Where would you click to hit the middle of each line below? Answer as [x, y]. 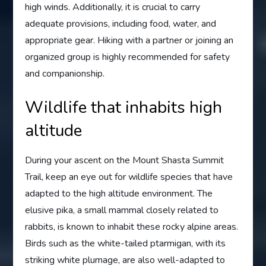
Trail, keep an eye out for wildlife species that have [129, 177]
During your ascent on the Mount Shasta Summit [125, 160]
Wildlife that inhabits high [124, 107]
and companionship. [65, 73]
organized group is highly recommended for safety [128, 57]
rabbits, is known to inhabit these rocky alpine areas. [132, 227]
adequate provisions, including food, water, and [121, 23]
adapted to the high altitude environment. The [119, 193]
